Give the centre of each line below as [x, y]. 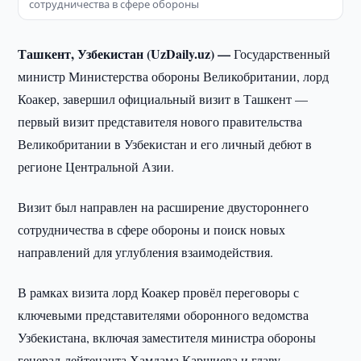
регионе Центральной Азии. [96, 166]
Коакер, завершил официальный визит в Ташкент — [163, 99]
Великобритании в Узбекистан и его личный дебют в [165, 144]
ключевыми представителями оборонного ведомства [164, 315]
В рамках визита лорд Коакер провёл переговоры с [159, 292]
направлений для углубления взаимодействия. [146, 252]
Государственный [282, 54]
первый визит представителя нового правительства [160, 121]
